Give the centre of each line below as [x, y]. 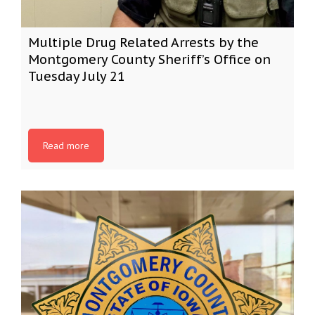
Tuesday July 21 [77, 76]
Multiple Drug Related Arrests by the [143, 43]
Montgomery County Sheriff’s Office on [149, 59]
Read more [66, 146]
